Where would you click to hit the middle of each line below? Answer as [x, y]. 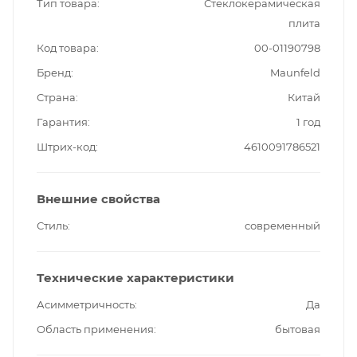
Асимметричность [86, 304]
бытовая [298, 329]
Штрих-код [66, 146]
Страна [56, 97]
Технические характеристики [135, 277]
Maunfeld [295, 72]
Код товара [67, 47]
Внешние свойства [98, 198]
